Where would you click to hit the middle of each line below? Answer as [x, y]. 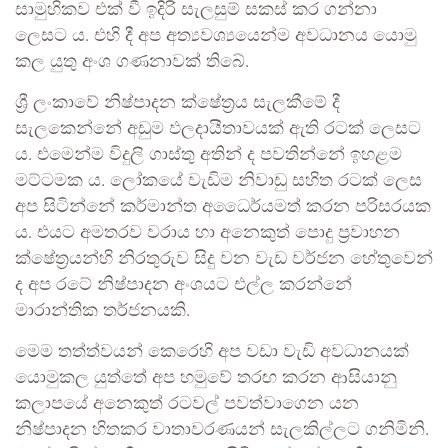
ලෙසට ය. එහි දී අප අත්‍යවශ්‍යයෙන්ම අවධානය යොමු [216, 36]
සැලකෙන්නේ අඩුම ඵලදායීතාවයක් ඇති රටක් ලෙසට [218, 129]
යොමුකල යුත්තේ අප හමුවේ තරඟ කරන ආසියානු [206, 378]
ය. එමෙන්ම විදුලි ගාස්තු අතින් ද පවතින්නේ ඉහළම [208, 155]
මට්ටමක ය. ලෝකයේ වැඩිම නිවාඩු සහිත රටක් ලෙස [218, 181]
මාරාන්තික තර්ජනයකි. [102, 311]
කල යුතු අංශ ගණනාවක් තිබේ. [132, 62]
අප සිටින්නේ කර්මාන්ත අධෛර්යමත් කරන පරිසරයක [223, 207]
